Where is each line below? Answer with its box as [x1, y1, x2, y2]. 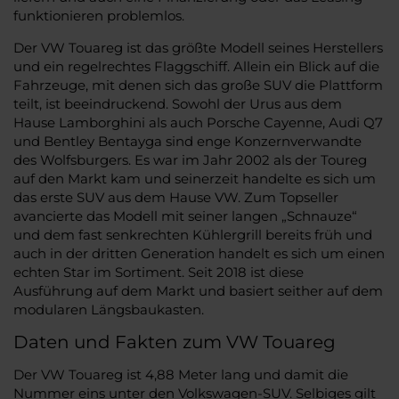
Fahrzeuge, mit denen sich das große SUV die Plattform [13, 76, 383, 94]
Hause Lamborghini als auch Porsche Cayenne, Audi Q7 [13, 113, 383, 131]
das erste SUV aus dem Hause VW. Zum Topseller [13, 188, 338, 206]
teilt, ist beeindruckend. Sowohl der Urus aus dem [13, 94, 342, 112]
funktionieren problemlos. [13, 6, 184, 24]
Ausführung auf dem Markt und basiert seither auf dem [13, 281, 383, 299]
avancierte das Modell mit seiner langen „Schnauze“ [13, 207, 357, 224]
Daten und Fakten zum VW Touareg [13, 330, 336, 353]
